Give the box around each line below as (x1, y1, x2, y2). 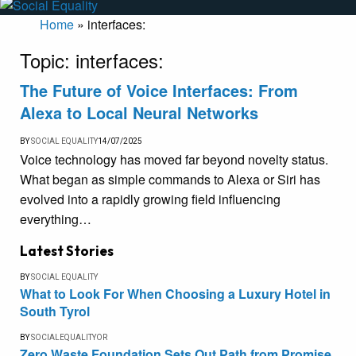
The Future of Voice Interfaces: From (20, 79, 298, 103)
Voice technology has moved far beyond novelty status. (20, 150, 328, 169)
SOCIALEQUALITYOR (31, 333, 107, 342)
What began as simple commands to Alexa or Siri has (20, 170, 320, 189)
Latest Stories (20, 242, 114, 260)
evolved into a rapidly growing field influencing (20, 190, 281, 209)
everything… (20, 210, 91, 229)
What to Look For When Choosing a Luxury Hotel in (20, 284, 331, 304)
